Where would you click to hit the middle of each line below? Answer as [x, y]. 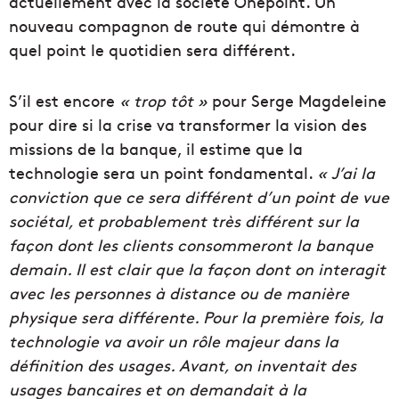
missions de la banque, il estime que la [156, 149]
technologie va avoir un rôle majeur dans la [174, 341]
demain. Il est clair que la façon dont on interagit [197, 269]
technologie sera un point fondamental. [163, 173]
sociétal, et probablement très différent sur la [184, 221]
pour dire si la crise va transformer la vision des [188, 125]
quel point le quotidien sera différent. [152, 50]
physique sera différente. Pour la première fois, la [196, 317]
